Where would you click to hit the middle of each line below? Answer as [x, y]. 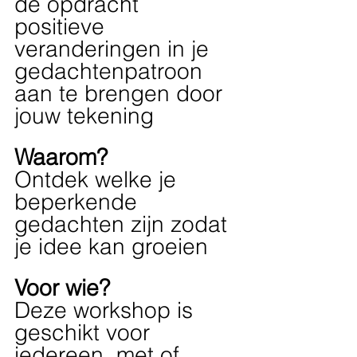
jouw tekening [84, 116]
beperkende [79, 202]
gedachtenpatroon [112, 71]
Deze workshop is [107, 310]
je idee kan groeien [114, 247]
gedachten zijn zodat [124, 224]
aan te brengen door [122, 94]
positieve [63, 27]
